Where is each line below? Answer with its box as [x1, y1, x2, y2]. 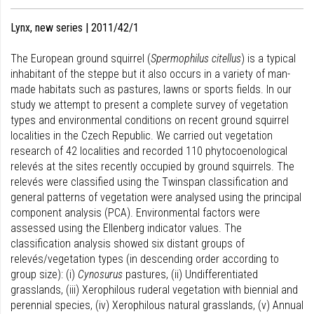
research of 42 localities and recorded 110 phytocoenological [11, 144, 287, 158]
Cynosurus [78, 268, 123, 281]
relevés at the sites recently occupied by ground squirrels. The [11, 160, 294, 173]
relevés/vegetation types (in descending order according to [11, 252, 279, 266]
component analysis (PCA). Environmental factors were [11, 206, 260, 219]
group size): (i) [11, 268, 78, 281]
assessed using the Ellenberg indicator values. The [11, 221, 242, 235]
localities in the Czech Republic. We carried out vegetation [11, 129, 273, 142]
